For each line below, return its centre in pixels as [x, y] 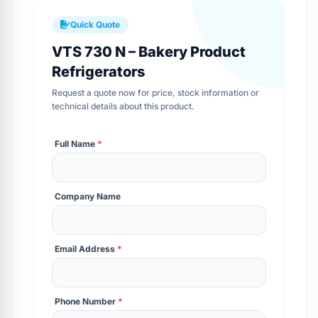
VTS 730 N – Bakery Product [149, 52]
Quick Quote [95, 25]
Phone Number [86, 302]
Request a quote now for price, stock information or [155, 93]
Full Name [76, 144]
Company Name [88, 197]
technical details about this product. [123, 106]
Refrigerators [98, 72]
